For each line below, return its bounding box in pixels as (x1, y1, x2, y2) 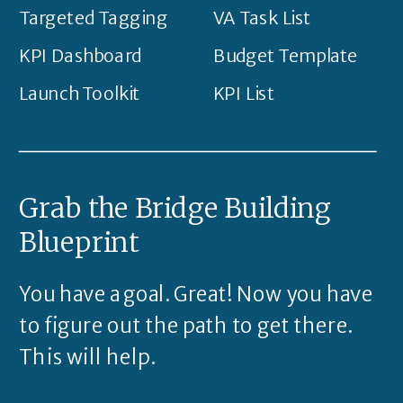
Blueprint (19, 225, 139, 260)
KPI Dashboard (19, 43, 141, 67)
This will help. (19, 344, 156, 370)
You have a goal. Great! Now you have (19, 281, 373, 307)
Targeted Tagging (19, 5, 168, 30)
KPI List (212, 81, 275, 105)
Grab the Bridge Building (19, 191, 332, 226)
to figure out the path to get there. (19, 312, 353, 338)
